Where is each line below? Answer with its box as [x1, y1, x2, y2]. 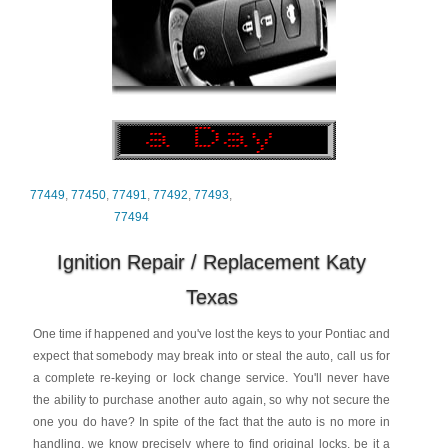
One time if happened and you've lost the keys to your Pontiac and [32, 327, 391, 341]
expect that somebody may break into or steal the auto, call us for [32, 349, 391, 363]
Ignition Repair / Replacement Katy [57, 251, 367, 273]
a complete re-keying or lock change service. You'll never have [32, 371, 391, 385]
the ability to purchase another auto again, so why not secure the [32, 393, 391, 407]
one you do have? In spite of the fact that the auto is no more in [32, 415, 391, 429]
